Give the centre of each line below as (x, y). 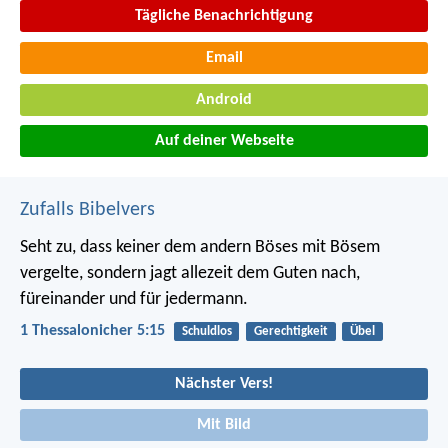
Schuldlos (206, 332)
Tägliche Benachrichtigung (224, 16)
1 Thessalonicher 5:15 (92, 331)
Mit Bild (224, 425)
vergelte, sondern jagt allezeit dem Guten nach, (190, 274)
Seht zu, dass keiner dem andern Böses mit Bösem (200, 248)
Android (224, 99)
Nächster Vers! (224, 383)
